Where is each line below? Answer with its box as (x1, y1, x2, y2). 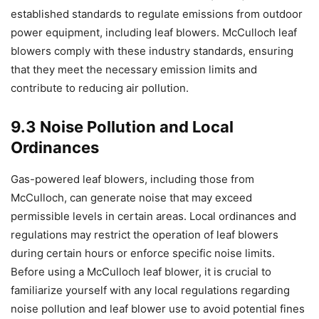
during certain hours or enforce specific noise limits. (11, 246, 275, 260)
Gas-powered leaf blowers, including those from (11, 172, 254, 186)
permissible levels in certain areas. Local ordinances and (11, 209, 296, 223)
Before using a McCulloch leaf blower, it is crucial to (11, 264, 271, 278)
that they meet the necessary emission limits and (11, 62, 257, 76)
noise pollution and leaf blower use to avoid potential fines (11, 301, 305, 315)
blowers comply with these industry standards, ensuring (11, 43, 293, 58)
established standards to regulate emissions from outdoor (11, 6, 303, 21)
